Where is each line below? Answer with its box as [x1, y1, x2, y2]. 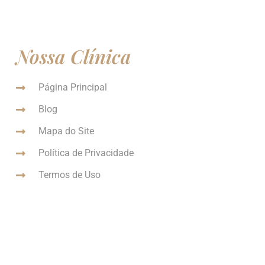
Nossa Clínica [16, 43, 132, 69]
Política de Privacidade [38, 147, 134, 159]
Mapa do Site [38, 125, 94, 137]
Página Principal [38, 82, 107, 93]
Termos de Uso [38, 169, 101, 181]
